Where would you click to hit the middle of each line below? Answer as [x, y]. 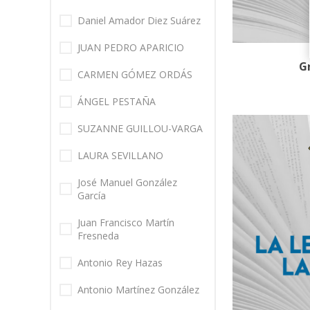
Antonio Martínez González [138, 290]
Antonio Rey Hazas [120, 263]
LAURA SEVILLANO [120, 156]
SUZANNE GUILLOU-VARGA [140, 129]
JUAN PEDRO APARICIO [131, 48]
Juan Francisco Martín [126, 223]
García [92, 196]
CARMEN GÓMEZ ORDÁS [135, 75]
